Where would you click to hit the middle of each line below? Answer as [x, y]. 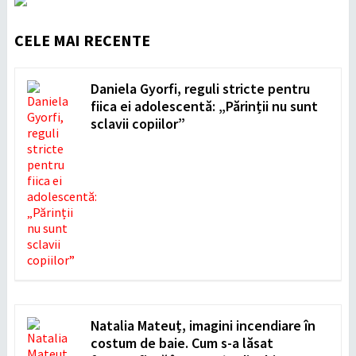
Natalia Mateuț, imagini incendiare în [203, 325]
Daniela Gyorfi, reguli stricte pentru [200, 88]
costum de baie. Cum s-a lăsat [182, 342]
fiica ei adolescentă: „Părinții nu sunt [204, 106]
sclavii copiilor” [137, 123]
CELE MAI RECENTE [82, 40]
